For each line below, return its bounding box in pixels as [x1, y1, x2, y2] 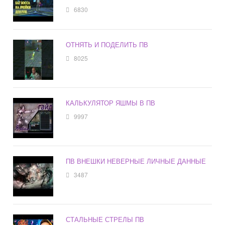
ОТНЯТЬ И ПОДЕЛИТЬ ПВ [66, 40, 149, 50]
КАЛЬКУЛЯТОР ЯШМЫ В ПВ [66, 98, 156, 108]
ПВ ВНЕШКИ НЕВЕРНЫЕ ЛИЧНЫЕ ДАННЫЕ [66, 156, 206, 166]
